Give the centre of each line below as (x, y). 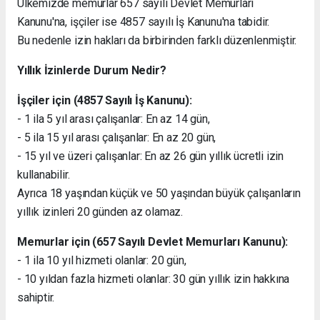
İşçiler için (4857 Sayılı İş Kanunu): (105, 100)
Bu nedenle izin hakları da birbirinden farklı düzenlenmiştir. (157, 40)
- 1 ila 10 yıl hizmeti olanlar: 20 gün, (102, 260)
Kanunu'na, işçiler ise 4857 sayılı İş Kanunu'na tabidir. (144, 21)
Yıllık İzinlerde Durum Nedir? (92, 70)
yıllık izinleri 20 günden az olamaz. (100, 211)
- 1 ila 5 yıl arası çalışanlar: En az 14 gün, (114, 119)
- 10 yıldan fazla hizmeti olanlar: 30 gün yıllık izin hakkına (154, 279)
